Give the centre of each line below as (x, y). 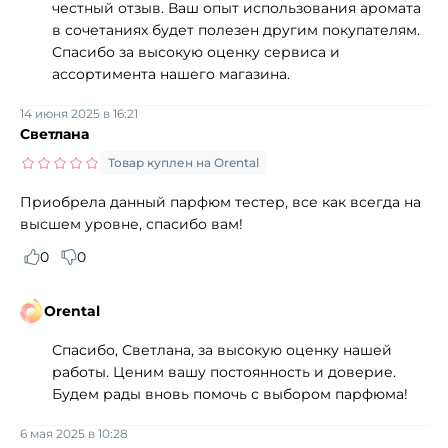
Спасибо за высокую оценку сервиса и (196, 51)
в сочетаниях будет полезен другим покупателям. (236, 29)
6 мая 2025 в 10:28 (74, 433)
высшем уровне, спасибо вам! (131, 223)
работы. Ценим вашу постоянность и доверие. (224, 371)
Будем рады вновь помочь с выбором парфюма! (230, 393)
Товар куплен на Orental (183, 162)
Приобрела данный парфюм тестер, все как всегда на (220, 201)
